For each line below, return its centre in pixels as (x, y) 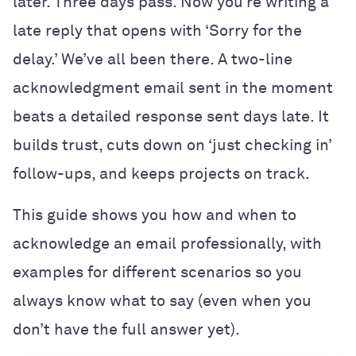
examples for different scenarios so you (157, 272)
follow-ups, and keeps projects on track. (161, 174)
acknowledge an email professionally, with (167, 244)
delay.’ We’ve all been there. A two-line (153, 59)
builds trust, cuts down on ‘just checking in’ (172, 145)
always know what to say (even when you (162, 301)
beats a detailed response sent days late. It (171, 116)
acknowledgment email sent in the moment (173, 88)
